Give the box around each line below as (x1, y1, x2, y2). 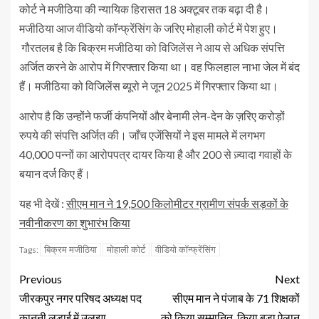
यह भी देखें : (19, 196, 66, 210)
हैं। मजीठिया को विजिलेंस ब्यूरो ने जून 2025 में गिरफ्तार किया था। (19, 78, 278, 93)
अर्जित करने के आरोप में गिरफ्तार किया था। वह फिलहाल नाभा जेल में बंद (19, 59, 300, 73)
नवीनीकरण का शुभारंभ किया (19, 215, 130, 229)
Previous (19, 271, 62, 286)
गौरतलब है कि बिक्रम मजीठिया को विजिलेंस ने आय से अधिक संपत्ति (19, 40, 285, 54)
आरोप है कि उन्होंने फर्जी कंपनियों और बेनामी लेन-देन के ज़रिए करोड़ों (19, 108, 285, 122)
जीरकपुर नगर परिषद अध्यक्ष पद (19, 291, 142, 305)
